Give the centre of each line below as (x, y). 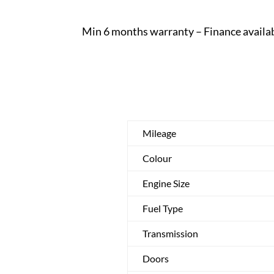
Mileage (159, 133)
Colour (157, 158)
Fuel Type (162, 208)
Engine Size (166, 183)
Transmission (170, 233)
